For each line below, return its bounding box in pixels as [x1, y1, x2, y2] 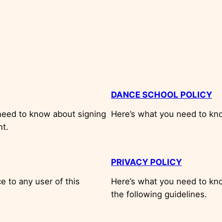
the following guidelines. [111, 189, 207, 199]
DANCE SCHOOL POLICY [111, 89, 212, 100]
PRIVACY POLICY [111, 157, 182, 167]
